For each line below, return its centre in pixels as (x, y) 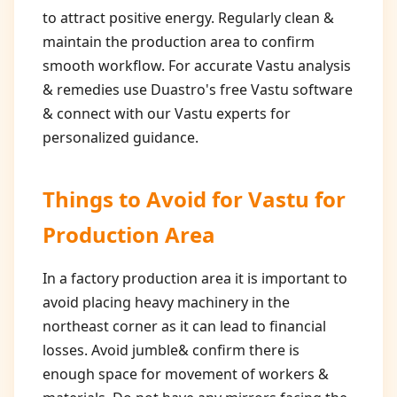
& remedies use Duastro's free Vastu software (198, 90)
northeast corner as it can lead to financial (184, 326)
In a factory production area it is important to (195, 278)
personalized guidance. (121, 137)
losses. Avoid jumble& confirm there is (171, 350)
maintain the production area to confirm (179, 42)
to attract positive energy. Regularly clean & (188, 18)
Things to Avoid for (145, 199)
